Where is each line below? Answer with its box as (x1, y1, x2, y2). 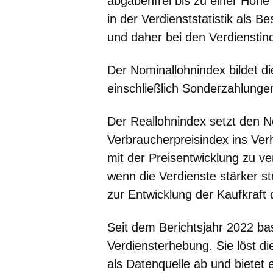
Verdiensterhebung (107, 238, 209, 252)
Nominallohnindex (130, 63, 225, 77)
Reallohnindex (130, 114, 206, 128)
